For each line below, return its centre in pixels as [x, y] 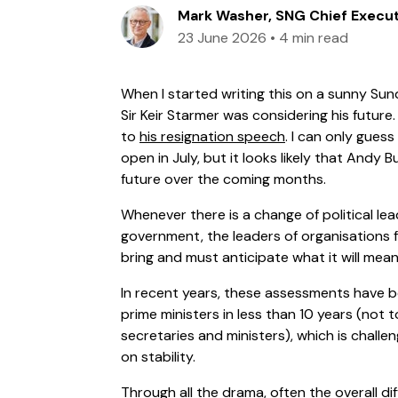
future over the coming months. [223, 179]
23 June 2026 [222, 37]
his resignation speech [212, 136]
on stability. [158, 356]
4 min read [314, 37]
